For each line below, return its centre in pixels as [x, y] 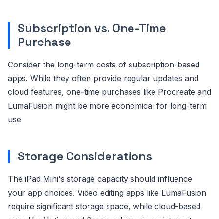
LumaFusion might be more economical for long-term [107, 106]
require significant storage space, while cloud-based [104, 207]
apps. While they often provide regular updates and [103, 78]
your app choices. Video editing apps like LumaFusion [107, 193]
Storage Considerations [85, 156]
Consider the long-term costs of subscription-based [104, 65]
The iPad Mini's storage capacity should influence [100, 179]
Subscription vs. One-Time [92, 28]
